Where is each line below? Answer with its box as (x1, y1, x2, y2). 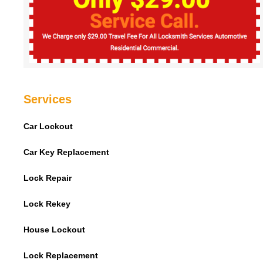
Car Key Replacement (23, 147, 109, 157)
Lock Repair (23, 173, 72, 183)
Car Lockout (23, 122, 73, 131)
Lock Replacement (23, 251, 98, 261)
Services (23, 93, 86, 106)
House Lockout (23, 225, 85, 235)
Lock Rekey (23, 199, 70, 209)
